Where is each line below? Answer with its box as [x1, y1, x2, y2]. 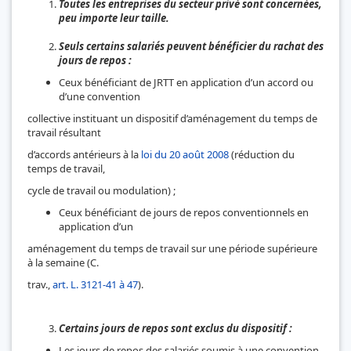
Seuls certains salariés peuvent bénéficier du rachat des [59, 38, 324, 53]
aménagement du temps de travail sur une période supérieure [27, 241, 317, 255]
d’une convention [59, 89, 140, 103]
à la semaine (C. [27, 255, 99, 270]
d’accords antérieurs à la [27, 147, 141, 161]
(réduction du [231, 147, 295, 161]
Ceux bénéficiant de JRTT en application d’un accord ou [59, 74, 313, 89]
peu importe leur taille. [59, 10, 169, 25]
